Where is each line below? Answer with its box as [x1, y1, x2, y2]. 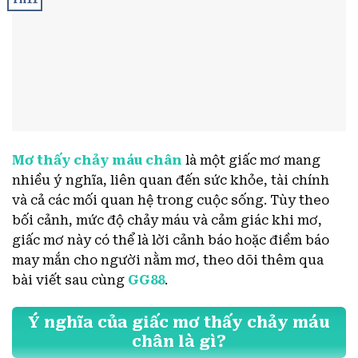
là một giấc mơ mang [182, 153, 320, 169]
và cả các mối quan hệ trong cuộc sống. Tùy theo [12, 193, 329, 209]
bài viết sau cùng [12, 272, 128, 288]
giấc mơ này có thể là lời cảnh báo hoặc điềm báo [12, 233, 329, 249]
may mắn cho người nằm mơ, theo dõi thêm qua [12, 253, 324, 268]
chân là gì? [132, 332, 226, 352]
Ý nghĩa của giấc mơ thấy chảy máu [28, 313, 330, 332]
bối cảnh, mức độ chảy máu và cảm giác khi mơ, [12, 213, 322, 229]
